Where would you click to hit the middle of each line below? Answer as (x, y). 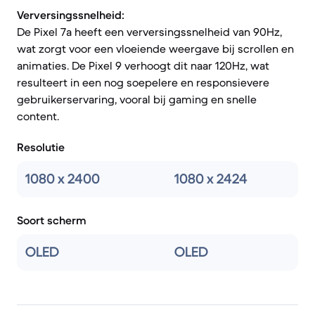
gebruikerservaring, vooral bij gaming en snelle (137, 99)
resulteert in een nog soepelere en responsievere (143, 82)
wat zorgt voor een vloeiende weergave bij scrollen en (155, 49)
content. (38, 116)
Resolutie (41, 147)
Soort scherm (52, 220)
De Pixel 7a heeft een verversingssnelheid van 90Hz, (149, 32)
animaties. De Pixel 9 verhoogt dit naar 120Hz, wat (143, 65)
